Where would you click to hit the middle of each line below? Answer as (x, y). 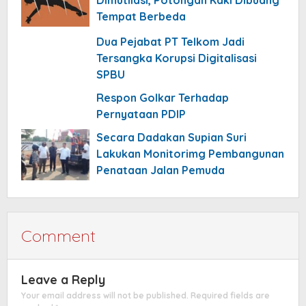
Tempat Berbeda (141, 16)
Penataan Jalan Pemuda (161, 170)
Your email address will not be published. (105, 295)
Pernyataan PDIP (141, 114)
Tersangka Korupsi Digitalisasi (177, 58)
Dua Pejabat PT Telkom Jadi (170, 41)
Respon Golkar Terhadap (163, 97)
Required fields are (230, 295)
